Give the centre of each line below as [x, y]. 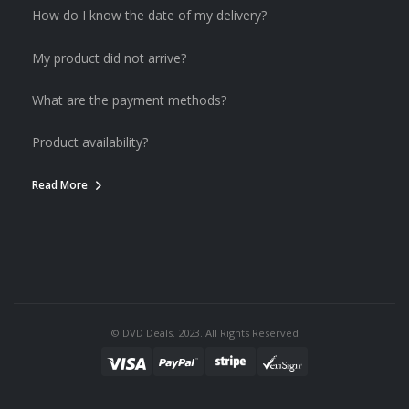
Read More [60, 185]
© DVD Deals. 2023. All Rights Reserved [204, 333]
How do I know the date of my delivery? [149, 16]
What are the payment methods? [129, 100]
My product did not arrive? [109, 58]
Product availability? [90, 142]
